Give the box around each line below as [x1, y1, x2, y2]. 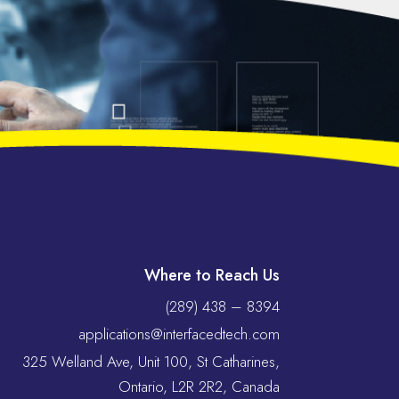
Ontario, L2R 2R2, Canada [118, 375, 280, 397]
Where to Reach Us [143, 263, 280, 287]
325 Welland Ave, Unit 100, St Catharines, [21, 350, 280, 372]
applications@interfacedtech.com [77, 322, 280, 345]
